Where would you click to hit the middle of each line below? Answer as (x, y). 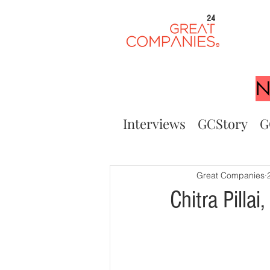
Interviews (154, 124)
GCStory (223, 124)
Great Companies (231, 175)
